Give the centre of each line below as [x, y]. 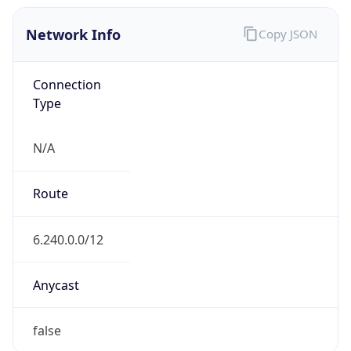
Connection [67, 84]
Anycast [56, 285]
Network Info [73, 35]
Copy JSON [288, 33]
